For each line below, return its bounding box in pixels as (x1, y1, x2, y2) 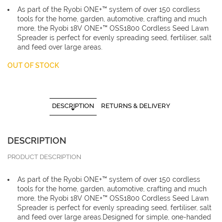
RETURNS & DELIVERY (101, 102, 170, 110)
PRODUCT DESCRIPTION (7, 153, 81, 161)
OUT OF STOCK (7, 61, 59, 69)
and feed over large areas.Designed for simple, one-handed (17, 213, 211, 221)
